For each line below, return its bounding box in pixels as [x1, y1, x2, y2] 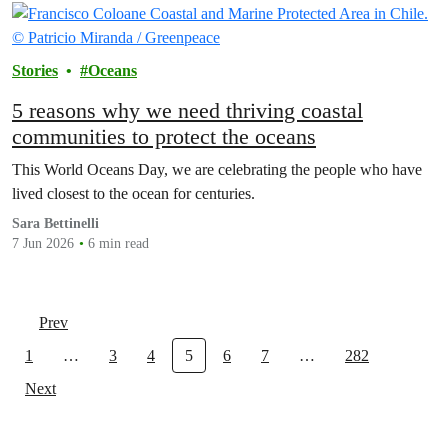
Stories [12, 62, 58, 80]
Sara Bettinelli [12, 216, 99, 232]
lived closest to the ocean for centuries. [12, 185, 255, 203]
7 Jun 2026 [12, 236, 74, 252]
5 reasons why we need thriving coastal [12, 98, 363, 124]
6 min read [88, 236, 149, 252]
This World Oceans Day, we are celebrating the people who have [12, 161, 422, 179]
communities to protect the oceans [12, 124, 316, 150]
